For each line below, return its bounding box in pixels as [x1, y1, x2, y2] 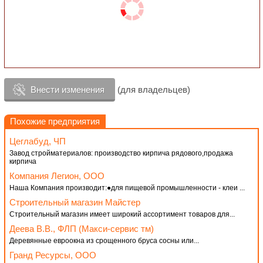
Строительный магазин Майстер [9, 197, 140, 207]
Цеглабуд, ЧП [9, 136, 66, 146]
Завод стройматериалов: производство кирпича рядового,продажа [9, 149, 233, 157]
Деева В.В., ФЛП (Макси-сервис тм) [9, 224, 154, 234]
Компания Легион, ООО [9, 171, 104, 181]
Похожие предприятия [10, 116, 100, 126]
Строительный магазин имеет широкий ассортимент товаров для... [9, 210, 235, 218]
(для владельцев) [115, 85, 190, 95]
